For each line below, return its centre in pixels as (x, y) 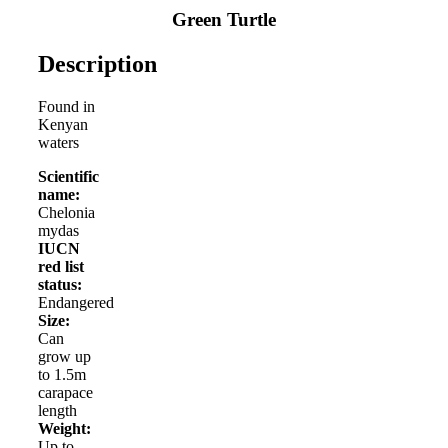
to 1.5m (62, 374)
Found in (66, 106)
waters (58, 142)
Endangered (76, 302)
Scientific (68, 176)
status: (60, 284)
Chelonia (66, 212)
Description (97, 63)
